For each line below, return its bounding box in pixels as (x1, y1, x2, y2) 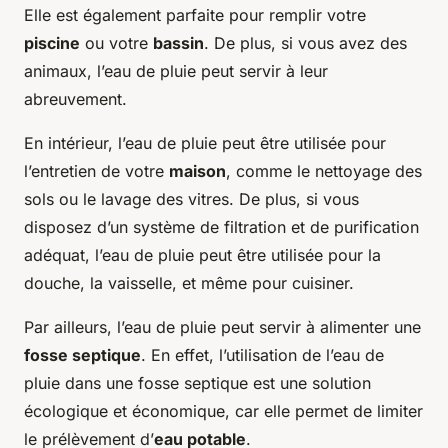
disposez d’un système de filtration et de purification (24, 217, 419, 238)
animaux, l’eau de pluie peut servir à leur (24, 61, 328, 82)
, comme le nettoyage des (226, 161, 422, 182)
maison (169, 161, 226, 182)
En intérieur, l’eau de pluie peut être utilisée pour (24, 133, 386, 154)
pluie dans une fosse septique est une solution (24, 373, 371, 394)
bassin (153, 33, 204, 54)
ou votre (80, 33, 153, 54)
